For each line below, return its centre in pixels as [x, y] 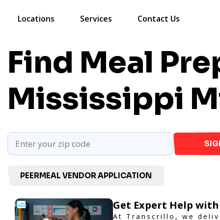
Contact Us [159, 19]
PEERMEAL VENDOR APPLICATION [86, 176]
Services [96, 19]
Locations [36, 19]
